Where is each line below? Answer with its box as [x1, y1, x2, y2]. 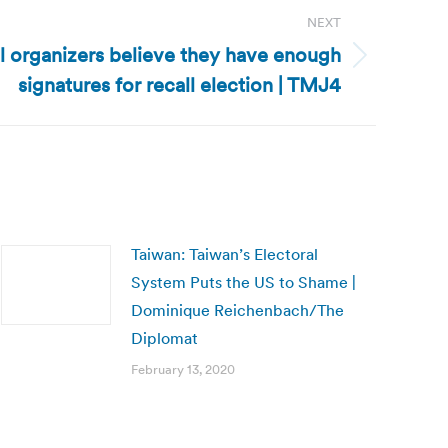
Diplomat [131, 328, 198, 348]
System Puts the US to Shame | [131, 272, 356, 292]
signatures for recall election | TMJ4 [18, 72, 341, 98]
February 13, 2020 [131, 361, 235, 378]
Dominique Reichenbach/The [131, 300, 344, 320]
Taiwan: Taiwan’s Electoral [131, 244, 318, 264]
